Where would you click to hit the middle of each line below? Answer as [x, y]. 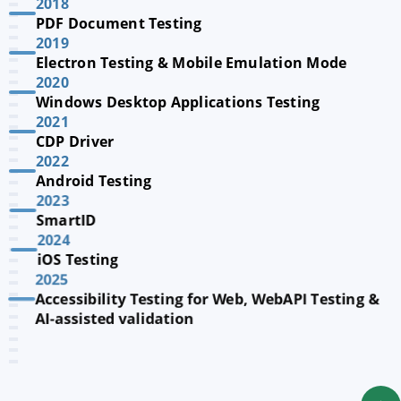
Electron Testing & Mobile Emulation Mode [192, 63]
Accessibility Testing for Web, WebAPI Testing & [207, 299]
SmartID [66, 220]
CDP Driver [75, 141]
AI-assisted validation [115, 319]
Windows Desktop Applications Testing [178, 102]
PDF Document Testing [119, 23]
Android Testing [94, 181]
